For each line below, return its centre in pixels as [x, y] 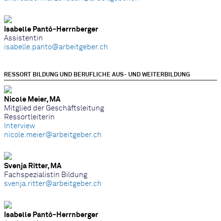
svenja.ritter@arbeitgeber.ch [53, 184]
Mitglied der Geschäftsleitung [54, 108]
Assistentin [23, 38]
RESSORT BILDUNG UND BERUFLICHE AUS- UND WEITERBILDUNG [97, 75]
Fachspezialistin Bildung [46, 175]
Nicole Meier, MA [32, 99]
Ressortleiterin [29, 117]
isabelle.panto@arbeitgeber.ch [56, 47]
